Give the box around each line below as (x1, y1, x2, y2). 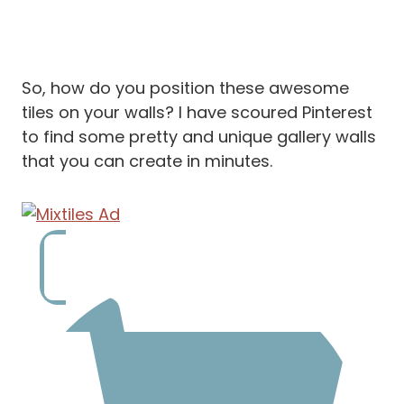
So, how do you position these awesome (22, 77, 349, 100)
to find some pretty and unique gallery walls (22, 125, 376, 149)
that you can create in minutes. (22, 150, 272, 173)
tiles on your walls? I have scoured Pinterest (22, 101, 372, 124)
